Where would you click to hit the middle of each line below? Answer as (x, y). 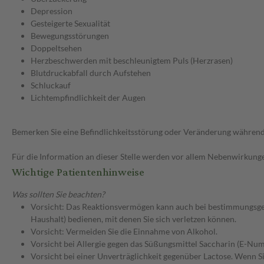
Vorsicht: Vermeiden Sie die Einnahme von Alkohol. (124, 232)
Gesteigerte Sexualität (70, 24)
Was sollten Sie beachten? (58, 194)
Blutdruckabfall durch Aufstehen (91, 73)
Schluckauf (51, 85)
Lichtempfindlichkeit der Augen (88, 98)
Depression (52, 11)
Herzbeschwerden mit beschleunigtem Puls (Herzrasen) (132, 61)
